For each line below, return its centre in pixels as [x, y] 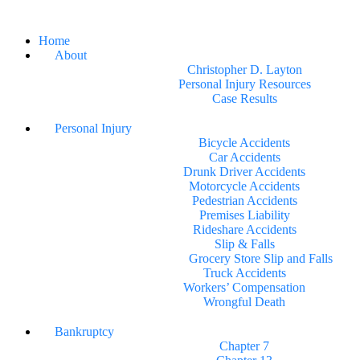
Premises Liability [244, 215]
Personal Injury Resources [244, 84]
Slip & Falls [244, 244]
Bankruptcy [84, 331]
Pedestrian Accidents [244, 200]
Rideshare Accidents [244, 229]
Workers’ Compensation [244, 287]
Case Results [244, 98]
